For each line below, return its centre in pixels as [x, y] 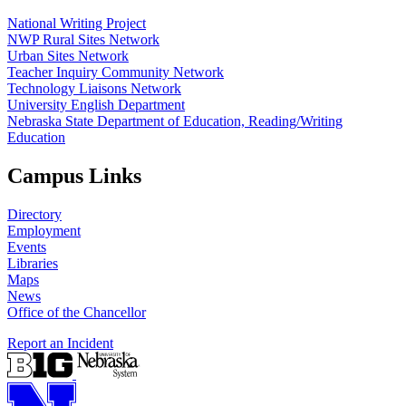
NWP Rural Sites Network [83, 40]
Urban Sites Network [68, 56]
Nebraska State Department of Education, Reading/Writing [175, 121]
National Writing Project [77, 24]
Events [27, 247]
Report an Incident [60, 343]
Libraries [33, 264]
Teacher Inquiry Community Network [116, 72]
